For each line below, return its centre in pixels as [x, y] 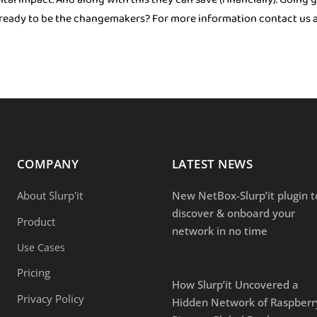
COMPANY [48, 164]
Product [36, 222]
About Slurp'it [50, 196]
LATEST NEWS [212, 164]
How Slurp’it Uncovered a [235, 285]
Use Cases [41, 248]
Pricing [33, 273]
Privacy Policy [50, 299]
